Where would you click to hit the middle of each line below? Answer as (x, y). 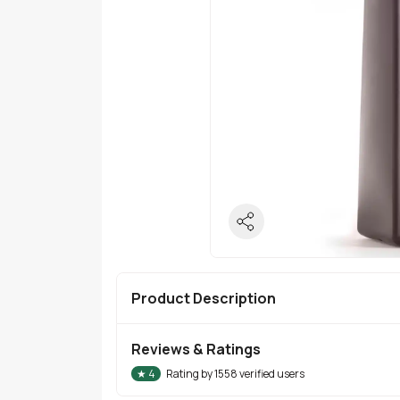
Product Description (204, 298)
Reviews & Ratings (196, 349)
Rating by (190, 373)
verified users (271, 373)
